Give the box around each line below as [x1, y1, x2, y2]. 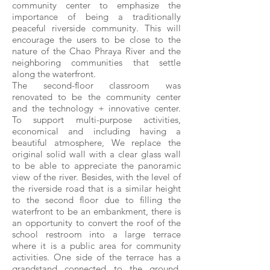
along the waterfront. [12, 68, 96, 80]
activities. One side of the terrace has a [12, 251, 181, 263]
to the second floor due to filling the [12, 194, 181, 206]
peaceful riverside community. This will [12, 22, 181, 34]
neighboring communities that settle [12, 57, 181, 68]
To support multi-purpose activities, [12, 114, 181, 125]
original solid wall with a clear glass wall [12, 148, 181, 160]
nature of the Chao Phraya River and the [12, 45, 181, 57]
